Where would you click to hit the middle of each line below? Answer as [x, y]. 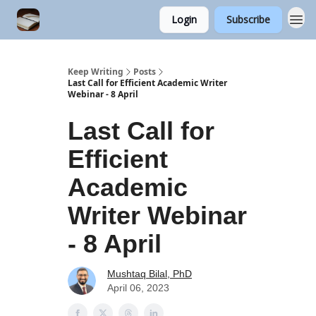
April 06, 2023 [138, 288]
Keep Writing [96, 72]
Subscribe [248, 19]
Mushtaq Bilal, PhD [150, 274]
